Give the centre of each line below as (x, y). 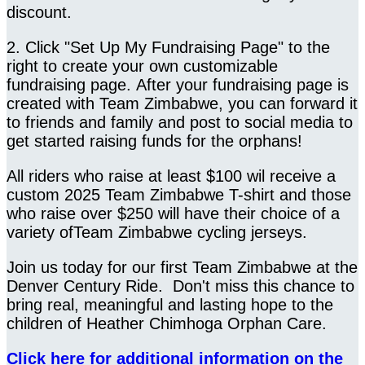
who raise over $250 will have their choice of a (173, 213)
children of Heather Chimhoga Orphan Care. (167, 323)
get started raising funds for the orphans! (154, 141)
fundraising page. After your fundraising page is (178, 84)
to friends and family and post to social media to (180, 122)
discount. (42, 12)
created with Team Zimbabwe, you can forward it (182, 103)
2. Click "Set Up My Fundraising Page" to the (168, 47)
